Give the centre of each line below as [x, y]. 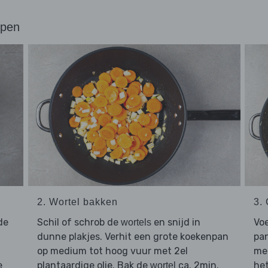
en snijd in [176, 223]
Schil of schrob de [79, 223]
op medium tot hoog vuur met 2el [112, 251]
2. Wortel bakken [77, 202]
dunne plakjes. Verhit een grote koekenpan [133, 237]
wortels [136, 223]
